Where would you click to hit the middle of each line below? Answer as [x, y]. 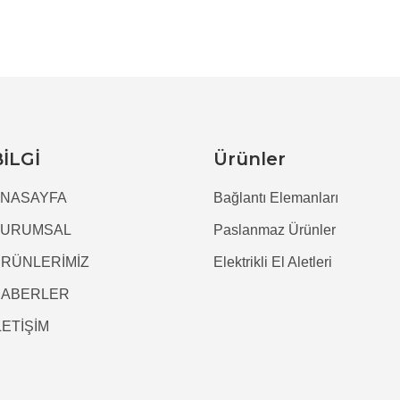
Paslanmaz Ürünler [275, 230]
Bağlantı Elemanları [276, 198]
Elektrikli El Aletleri [273, 262]
